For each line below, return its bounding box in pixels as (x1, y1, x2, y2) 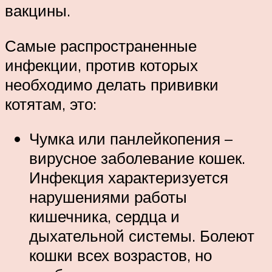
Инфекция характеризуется (29, 168, 228, 188)
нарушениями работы (29, 187, 187, 207)
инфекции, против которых (5, 55, 198, 75)
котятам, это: (5, 93, 97, 114)
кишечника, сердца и (29, 206, 180, 226)
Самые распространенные (5, 35, 197, 55)
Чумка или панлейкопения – (29, 129, 233, 149)
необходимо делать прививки (5, 74, 219, 94)
